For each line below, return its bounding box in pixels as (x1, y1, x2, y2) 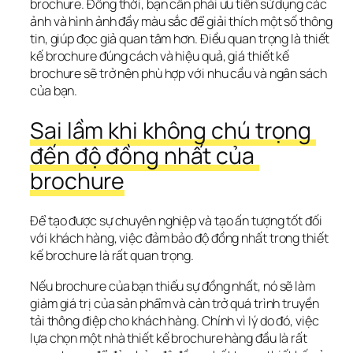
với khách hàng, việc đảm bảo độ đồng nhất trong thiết (30, 229, 329, 247)
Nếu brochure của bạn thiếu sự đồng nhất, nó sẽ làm (30, 277, 315, 295)
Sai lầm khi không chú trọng (30, 114, 312, 146)
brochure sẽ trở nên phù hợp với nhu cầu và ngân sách (30, 65, 327, 83)
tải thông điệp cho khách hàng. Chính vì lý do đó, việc (30, 311, 319, 329)
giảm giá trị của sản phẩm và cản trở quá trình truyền (30, 294, 319, 312)
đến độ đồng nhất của (30, 139, 255, 171)
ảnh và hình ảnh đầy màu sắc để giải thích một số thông (30, 13, 333, 31)
